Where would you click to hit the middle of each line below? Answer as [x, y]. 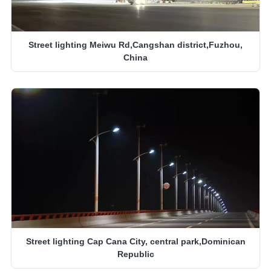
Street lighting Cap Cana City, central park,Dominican [135, 241]
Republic [135, 254]
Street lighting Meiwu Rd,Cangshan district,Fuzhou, [135, 45]
